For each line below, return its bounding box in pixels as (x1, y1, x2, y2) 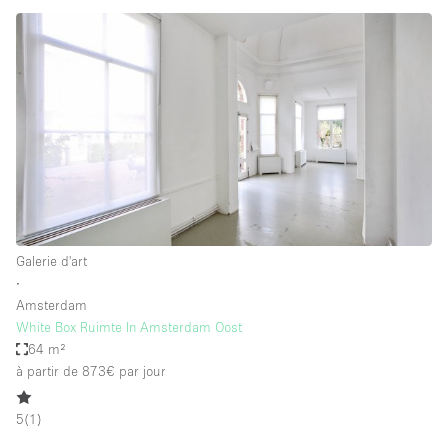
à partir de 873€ (16, 363, 115, 380)
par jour (115, 363, 166, 380)
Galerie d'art (16, 253, 87, 270)
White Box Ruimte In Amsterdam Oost (16, 319, 242, 336)
